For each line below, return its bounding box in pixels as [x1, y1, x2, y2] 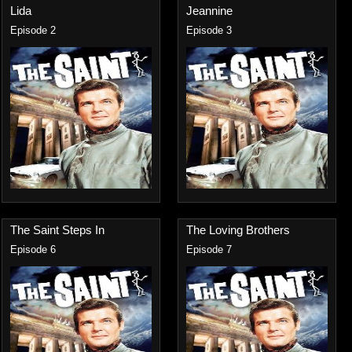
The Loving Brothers [186, 223, 290, 236]
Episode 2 [10, 25, 56, 36]
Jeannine [186, 4, 233, 17]
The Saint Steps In [10, 223, 104, 236]
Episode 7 [186, 244, 232, 255]
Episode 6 [10, 244, 56, 255]
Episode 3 [186, 25, 232, 36]
